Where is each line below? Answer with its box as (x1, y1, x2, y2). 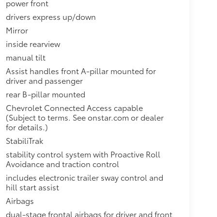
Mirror (5, 24, 28, 35)
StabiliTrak (5, 134, 43, 146)
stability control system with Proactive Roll (5, 148, 160, 159)
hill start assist (5, 181, 59, 192)
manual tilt (5, 51, 46, 62)
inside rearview (5, 37, 60, 49)
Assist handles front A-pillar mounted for (5, 64, 156, 76)
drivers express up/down (5, 10, 96, 22)
